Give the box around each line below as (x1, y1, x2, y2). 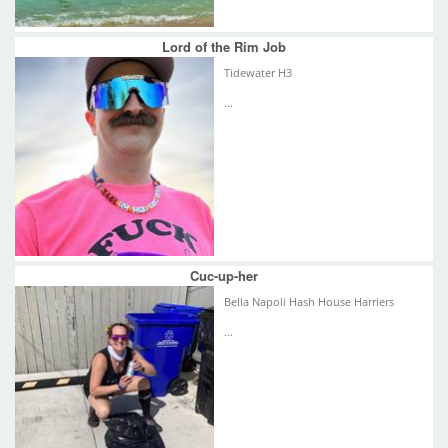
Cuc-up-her (190, 265, 258, 285)
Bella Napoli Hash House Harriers (224, 294, 394, 309)
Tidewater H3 (224, 65, 292, 80)
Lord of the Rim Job (162, 36, 286, 56)
